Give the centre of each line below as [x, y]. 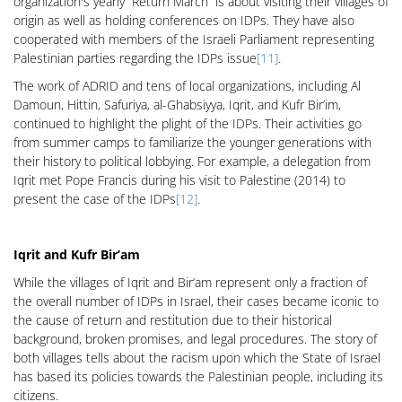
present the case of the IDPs [95, 199]
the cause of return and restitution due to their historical [173, 320]
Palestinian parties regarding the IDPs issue [135, 58]
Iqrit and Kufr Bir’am [77, 254]
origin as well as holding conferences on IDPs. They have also [184, 20]
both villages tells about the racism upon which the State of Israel [197, 358]
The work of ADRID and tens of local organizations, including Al [187, 86]
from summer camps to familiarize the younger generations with [192, 142]
